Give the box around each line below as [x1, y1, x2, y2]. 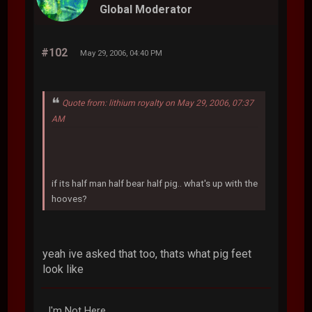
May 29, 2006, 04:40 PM [80, 47, 163, 58]
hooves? [52, 192, 88, 204]
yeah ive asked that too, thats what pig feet [42, 247, 252, 260]
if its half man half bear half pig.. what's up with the [52, 177, 258, 189]
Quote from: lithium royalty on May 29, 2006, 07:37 [62, 97, 254, 108]
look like [42, 262, 84, 276]
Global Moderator [100, 2, 193, 16]
